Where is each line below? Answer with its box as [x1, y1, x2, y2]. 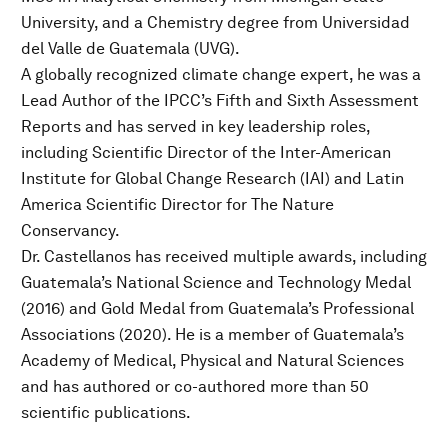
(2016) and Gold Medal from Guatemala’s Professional [21, 298, 414, 318]
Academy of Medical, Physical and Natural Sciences [21, 350, 404, 370]
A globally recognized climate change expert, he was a [21, 64, 421, 84]
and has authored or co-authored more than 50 [21, 376, 369, 396]
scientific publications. [21, 402, 191, 422]
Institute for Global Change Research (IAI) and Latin [21, 168, 404, 188]
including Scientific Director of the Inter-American [21, 142, 391, 162]
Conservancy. [21, 220, 120, 240]
